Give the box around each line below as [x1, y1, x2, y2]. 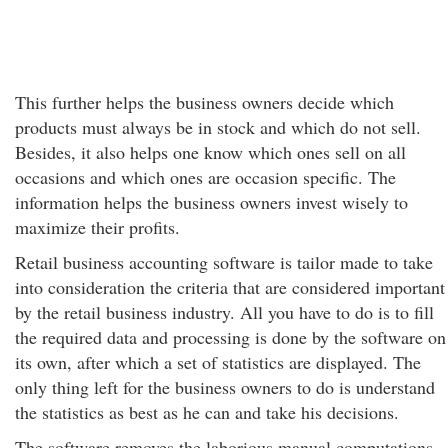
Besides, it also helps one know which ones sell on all [15, 140, 406, 164]
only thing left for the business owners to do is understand [15, 375, 435, 399]
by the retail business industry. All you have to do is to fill [15, 300, 434, 324]
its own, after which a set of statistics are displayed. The [15, 350, 421, 374]
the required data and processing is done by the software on [15, 325, 446, 349]
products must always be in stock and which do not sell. [15, 115, 421, 139]
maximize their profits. [15, 215, 180, 239]
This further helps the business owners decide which [15, 90, 394, 114]
